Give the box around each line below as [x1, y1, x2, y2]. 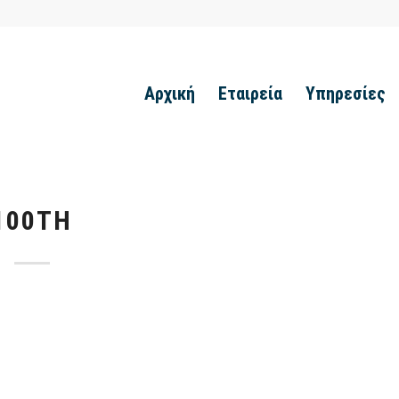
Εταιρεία [218, 83, 283, 104]
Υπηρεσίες [305, 83, 387, 104]
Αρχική [144, 83, 196, 104]
